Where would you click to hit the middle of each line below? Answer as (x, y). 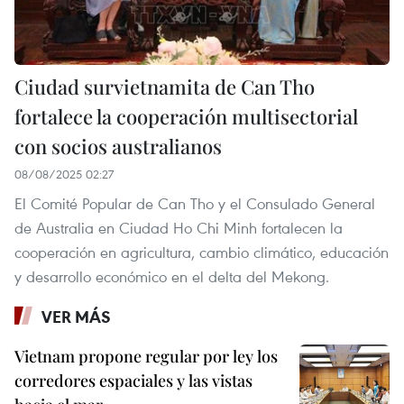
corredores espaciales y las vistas (133, 381)
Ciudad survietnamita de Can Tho (165, 87)
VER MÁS (76, 317)
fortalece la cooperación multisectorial (186, 117)
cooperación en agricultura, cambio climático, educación (202, 252)
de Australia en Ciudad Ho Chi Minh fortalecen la (179, 228)
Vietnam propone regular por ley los (146, 357)
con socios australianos (118, 147)
